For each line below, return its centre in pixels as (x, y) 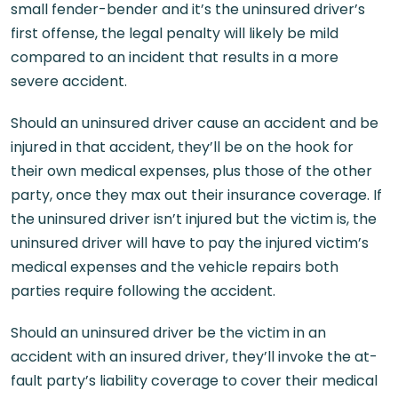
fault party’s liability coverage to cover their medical (194, 380)
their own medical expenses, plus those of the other (191, 171)
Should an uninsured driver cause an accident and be (195, 123)
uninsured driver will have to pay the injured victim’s (190, 243)
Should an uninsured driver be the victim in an (168, 332)
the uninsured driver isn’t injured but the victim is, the (194, 219)
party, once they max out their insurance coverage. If (196, 195)
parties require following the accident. (143, 291)
